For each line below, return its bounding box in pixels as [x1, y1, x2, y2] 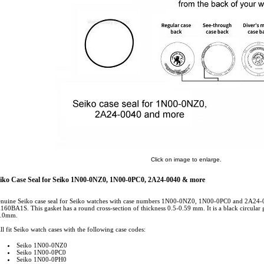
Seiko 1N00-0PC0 [16, 249, 66, 256]
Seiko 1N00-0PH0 [16, 256, 67, 263]
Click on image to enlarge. [150, 156, 222, 163]
